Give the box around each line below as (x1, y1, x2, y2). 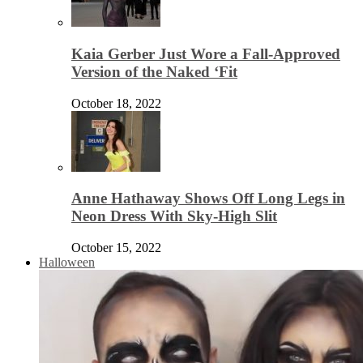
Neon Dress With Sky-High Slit (71, 207, 277, 225)
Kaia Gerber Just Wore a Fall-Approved (71, 45, 340, 62)
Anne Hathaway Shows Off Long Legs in (71, 190, 345, 207)
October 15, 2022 (71, 240, 161, 254)
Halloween (39, 254, 95, 269)
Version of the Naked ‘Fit (71, 62, 237, 80)
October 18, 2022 (71, 96, 161, 110)
